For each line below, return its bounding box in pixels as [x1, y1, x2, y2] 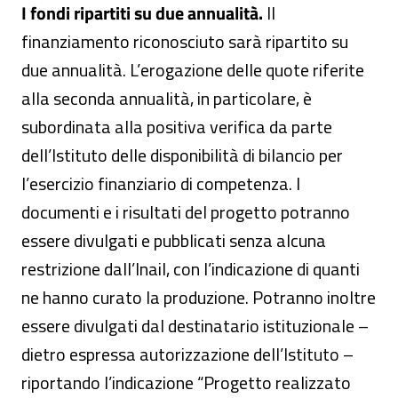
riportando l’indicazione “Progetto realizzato [21, 369, 351, 396]
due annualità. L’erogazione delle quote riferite [21, 56, 364, 84]
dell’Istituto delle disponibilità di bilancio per [21, 141, 343, 169]
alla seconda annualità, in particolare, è [21, 84, 312, 112]
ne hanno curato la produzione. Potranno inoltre [21, 283, 376, 311]
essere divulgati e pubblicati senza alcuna [21, 227, 326, 254]
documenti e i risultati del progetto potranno [21, 198, 350, 226]
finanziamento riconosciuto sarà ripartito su [21, 28, 348, 55]
